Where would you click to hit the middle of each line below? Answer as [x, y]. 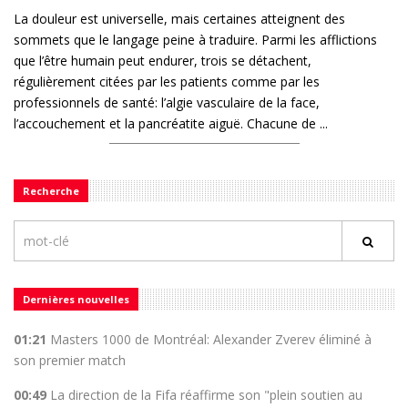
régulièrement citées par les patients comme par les [167, 82]
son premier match [70, 361]
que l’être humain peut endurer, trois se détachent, [163, 61]
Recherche [51, 191]
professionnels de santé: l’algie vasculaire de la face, [167, 103]
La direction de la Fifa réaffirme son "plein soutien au [206, 395]
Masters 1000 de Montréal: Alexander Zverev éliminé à [211, 340]
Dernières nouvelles [76, 300]
